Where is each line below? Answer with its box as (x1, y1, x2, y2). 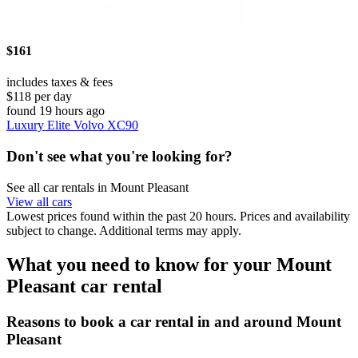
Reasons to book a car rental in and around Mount (6, 312, 341, 330)
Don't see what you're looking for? (6, 148, 233, 165)
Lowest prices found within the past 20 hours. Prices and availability (6, 209, 350, 223)
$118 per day (6, 89, 72, 104)
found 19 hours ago (6, 104, 105, 118)
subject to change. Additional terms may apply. (6, 223, 241, 237)
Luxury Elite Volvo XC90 (6, 118, 138, 133)
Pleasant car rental (6, 275, 162, 296)
